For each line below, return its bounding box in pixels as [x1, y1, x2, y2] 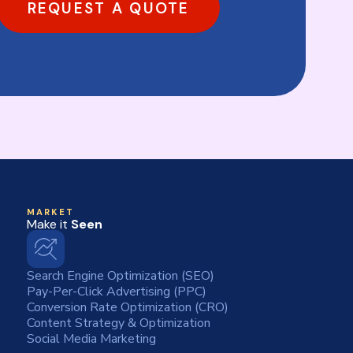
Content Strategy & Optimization [27, 314, 210, 332]
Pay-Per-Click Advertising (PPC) [27, 282, 206, 300]
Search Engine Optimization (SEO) [27, 266, 214, 284]
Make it [27, 216, 71, 233]
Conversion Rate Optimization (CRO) [27, 298, 229, 316]
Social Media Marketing [27, 329, 156, 347]
